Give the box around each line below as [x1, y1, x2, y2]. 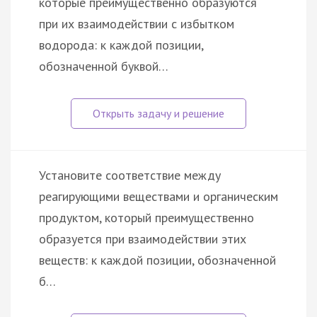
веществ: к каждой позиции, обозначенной [39, 251, 276, 268]
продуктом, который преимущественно [39, 209, 254, 226]
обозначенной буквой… [39, 57, 168, 74]
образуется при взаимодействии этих [39, 230, 246, 247]
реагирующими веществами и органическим [39, 188, 278, 204]
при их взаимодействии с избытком [39, 15, 234, 32]
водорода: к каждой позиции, [39, 36, 203, 53]
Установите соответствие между [39, 166, 221, 183]
